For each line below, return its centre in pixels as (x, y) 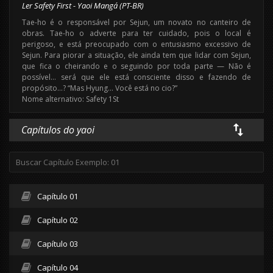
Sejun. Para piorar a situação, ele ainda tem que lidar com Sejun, (136, 55)
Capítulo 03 (58, 243)
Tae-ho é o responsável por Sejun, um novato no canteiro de (136, 22)
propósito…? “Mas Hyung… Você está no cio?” (100, 88)
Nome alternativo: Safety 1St (70, 99)
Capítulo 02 (58, 220)
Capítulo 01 (58, 196)
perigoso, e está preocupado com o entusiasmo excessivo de (136, 44)
